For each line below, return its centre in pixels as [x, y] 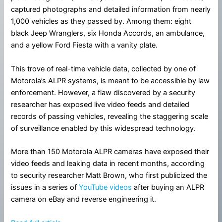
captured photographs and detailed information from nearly [111, 10]
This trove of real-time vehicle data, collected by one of [104, 69]
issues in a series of [45, 188]
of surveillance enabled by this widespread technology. [104, 128]
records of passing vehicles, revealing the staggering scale [110, 116]
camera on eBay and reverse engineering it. [84, 199]
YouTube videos [106, 188]
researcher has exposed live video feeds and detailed [100, 104]
